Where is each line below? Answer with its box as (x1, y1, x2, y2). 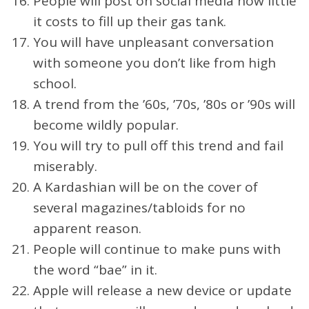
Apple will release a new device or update (33, 281, 292, 299)
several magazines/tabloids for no (33, 198, 246, 217)
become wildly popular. (33, 115, 179, 134)
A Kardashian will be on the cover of (33, 177, 258, 196)
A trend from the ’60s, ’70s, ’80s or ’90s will (33, 94, 295, 113)
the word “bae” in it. (33, 260, 157, 279)
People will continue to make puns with (33, 239, 281, 258)
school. (33, 74, 77, 92)
